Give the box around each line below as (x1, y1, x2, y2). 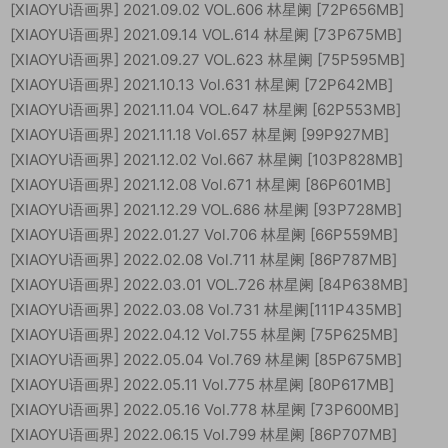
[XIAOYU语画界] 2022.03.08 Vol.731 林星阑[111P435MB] (10, 300, 402, 319)
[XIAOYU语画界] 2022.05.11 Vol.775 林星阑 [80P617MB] (10, 375, 394, 394)
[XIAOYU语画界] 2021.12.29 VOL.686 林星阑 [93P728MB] (10, 200, 402, 219)
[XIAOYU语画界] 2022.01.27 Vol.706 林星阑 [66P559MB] (10, 225, 398, 244)
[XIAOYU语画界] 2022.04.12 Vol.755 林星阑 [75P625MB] (10, 325, 398, 344)
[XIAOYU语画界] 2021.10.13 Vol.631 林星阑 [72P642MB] (10, 75, 393, 94)
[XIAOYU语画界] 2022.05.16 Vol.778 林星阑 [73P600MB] (10, 400, 399, 419)
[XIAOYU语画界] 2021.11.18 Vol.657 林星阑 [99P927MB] (10, 125, 389, 144)
